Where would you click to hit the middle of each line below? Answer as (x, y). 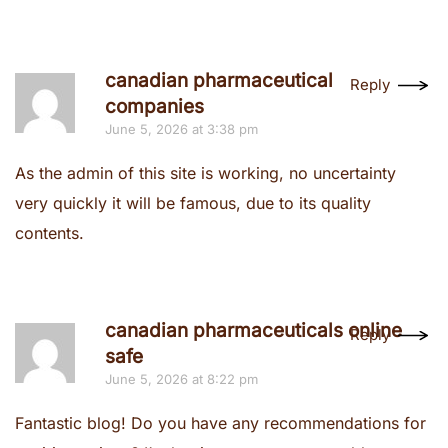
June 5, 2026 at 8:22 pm (181, 379)
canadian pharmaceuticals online (253, 330)
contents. (49, 233)
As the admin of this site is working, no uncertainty (205, 173)
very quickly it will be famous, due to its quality (193, 203)
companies (154, 106)
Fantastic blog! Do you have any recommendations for (220, 423)
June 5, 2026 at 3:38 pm (181, 129)
